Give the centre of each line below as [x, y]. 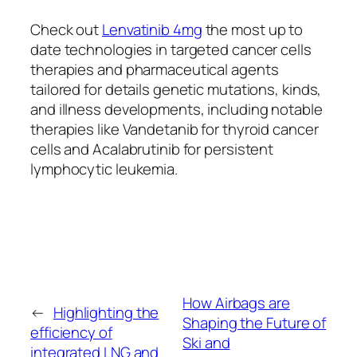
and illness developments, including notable [177, 109]
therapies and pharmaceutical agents [155, 69]
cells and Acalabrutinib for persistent [152, 149]
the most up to [253, 29]
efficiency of [71, 333]
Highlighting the [106, 313]
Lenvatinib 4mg [152, 29]
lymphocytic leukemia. [104, 169]
